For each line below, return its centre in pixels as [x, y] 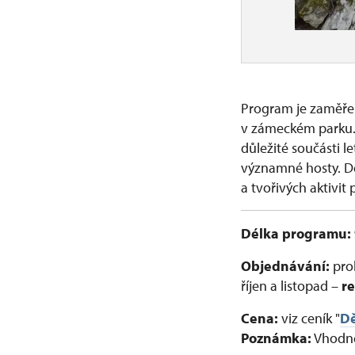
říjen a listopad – [291, 286]
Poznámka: [276, 338]
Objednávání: [285, 266]
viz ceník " [311, 318]
